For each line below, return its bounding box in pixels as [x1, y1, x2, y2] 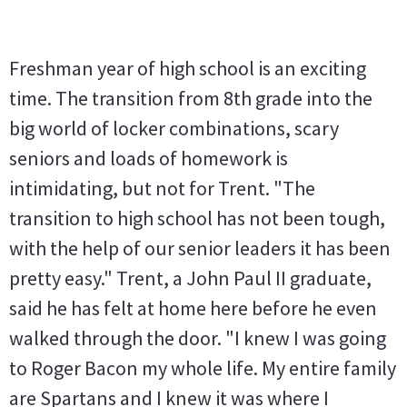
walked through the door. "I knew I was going [9, 325, 386, 351]
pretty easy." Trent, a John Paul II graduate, [9, 265, 372, 291]
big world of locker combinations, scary [9, 115, 339, 141]
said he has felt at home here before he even [9, 295, 377, 321]
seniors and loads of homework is [9, 145, 288, 171]
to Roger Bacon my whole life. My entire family [9, 355, 396, 381]
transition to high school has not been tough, [9, 205, 385, 231]
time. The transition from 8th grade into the [9, 85, 372, 111]
